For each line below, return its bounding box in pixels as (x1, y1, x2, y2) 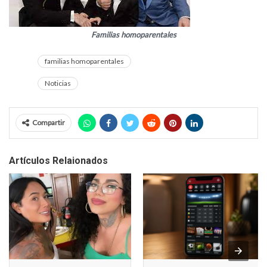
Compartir (32, 118, 65, 128)
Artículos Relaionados (9, 155, 108, 167)
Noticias (45, 79, 71, 88)
